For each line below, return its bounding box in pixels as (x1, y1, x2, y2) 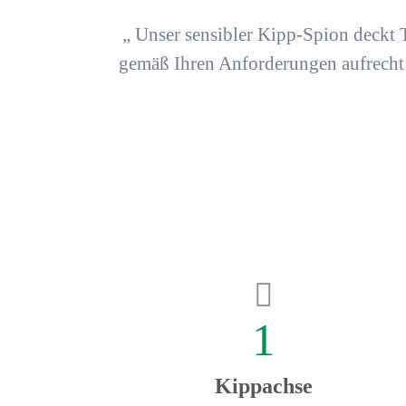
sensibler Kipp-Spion (185, 24, 349, 45)
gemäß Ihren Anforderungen (119, 53, 337, 74)
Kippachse (214, 374, 313, 399)
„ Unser (122, 24, 185, 45)
